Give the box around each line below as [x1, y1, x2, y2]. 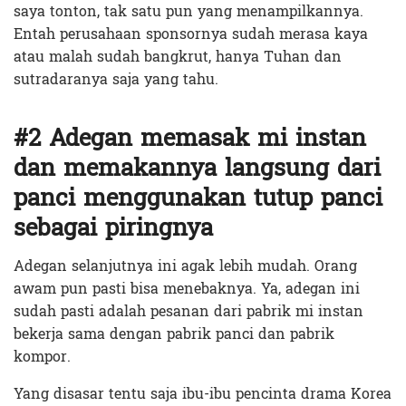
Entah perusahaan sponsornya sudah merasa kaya [14, 20, 368, 47]
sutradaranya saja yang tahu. [14, 65, 218, 92]
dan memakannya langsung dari [14, 147, 381, 190]
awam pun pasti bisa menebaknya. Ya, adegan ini [14, 275, 360, 303]
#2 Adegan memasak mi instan [14, 117, 366, 160]
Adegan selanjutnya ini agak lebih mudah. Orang [14, 253, 357, 280]
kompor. [14, 343, 71, 371]
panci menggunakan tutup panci [14, 177, 382, 220]
